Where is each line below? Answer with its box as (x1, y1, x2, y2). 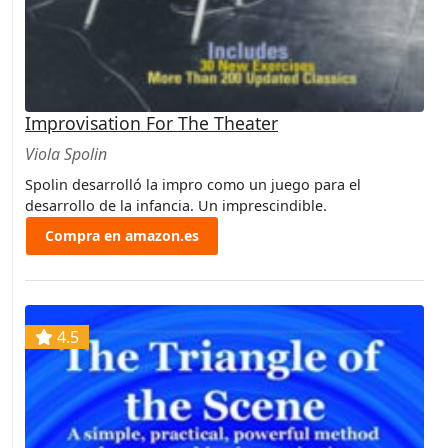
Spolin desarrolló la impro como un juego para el (25, 174, 361, 194)
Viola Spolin (25, 142, 107, 165)
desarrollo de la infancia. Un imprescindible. (25, 195, 327, 215)
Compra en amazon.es (45, 226, 199, 246)
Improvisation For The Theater (25, 110, 278, 135)
